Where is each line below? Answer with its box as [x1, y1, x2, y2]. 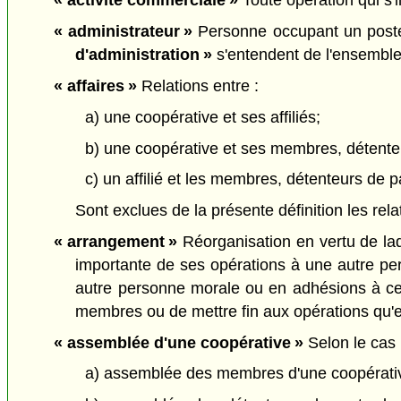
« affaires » [53, 76, 137, 95]
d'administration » [75, 46, 213, 64]
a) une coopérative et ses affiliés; [84, 107, 320, 126]
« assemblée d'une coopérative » [53, 333, 303, 352]
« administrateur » [53, 22, 193, 41]
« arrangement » [53, 232, 178, 251]
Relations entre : [136, 76, 259, 95]
